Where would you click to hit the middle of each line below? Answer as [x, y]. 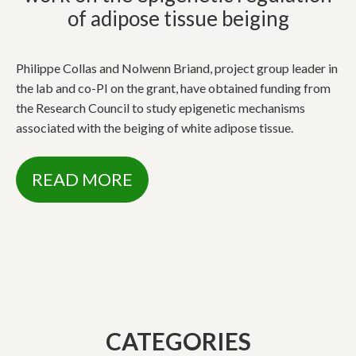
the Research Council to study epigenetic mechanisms [161, 108]
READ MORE [82, 179]
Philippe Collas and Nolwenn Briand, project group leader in [177, 68]
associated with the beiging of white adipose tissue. [155, 128]
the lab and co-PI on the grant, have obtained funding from [173, 88]
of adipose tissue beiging [178, 18]
